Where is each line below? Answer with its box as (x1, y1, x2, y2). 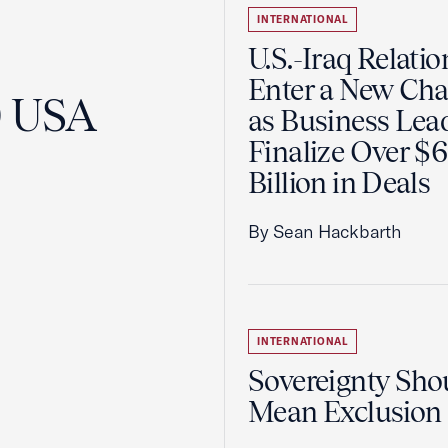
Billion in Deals (248, 166, 431, 200)
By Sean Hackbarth (248, 220, 401, 243)
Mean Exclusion (248, 395, 442, 429)
